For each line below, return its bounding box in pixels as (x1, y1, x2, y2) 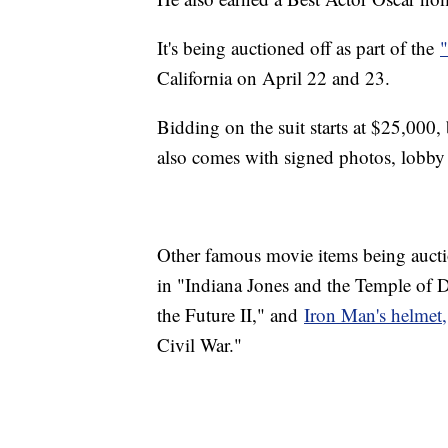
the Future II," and (157, 302, 304, 328)
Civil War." (157, 332, 242, 358)
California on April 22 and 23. (157, 65, 390, 91)
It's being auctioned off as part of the (157, 35, 440, 61)
